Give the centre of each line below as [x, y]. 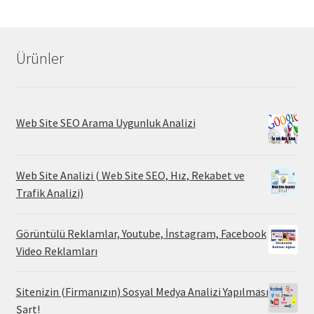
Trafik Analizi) [49, 193]
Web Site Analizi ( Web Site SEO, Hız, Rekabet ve [130, 176]
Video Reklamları [56, 251]
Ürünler [40, 59]
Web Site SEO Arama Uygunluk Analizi [105, 123]
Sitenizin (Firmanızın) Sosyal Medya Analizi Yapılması [142, 292]
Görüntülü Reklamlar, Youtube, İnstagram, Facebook [141, 234]
